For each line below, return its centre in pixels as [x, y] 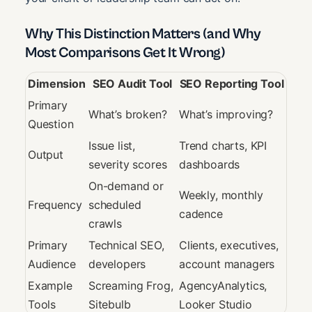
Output [46, 154]
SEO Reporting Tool [232, 83]
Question [51, 124]
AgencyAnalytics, [223, 285]
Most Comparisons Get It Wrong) [125, 53]
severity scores [128, 164]
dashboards [210, 164]
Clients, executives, [229, 245]
